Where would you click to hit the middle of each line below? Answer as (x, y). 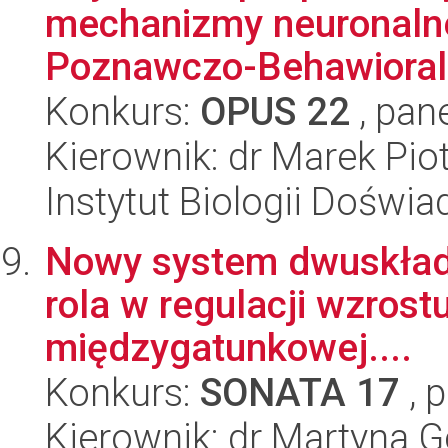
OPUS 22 (275, 112)
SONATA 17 (300, 393)
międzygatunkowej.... (228, 348)
